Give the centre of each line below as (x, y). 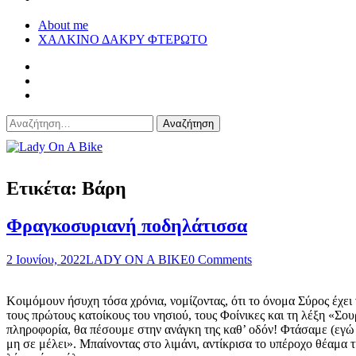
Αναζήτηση (34, 121)
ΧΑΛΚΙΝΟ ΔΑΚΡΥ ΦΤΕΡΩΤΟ (123, 39)
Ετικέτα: (44, 188)
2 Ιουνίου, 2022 (46, 259)
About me (63, 25)
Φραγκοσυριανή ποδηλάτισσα (127, 225)
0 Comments (220, 259)
